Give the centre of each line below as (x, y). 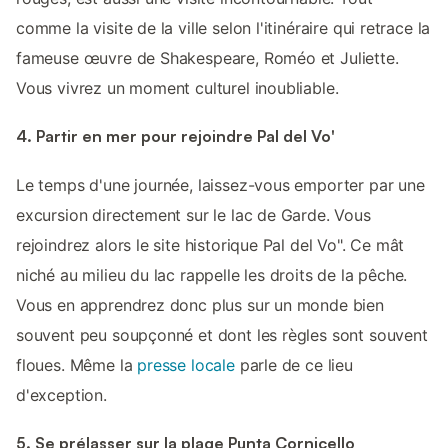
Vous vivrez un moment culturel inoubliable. (177, 88)
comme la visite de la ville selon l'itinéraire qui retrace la (223, 28)
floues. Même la (77, 364)
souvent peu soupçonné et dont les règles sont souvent (222, 334)
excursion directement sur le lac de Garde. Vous (193, 214)
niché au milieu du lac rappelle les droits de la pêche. (212, 274)
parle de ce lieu (293, 364)
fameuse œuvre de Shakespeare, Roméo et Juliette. (207, 58)
